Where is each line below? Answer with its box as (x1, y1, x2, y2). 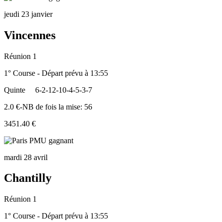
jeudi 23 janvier (4, 9, 53, 18)
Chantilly (4, 171, 52, 185)
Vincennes (4, 28, 55, 42)
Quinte (4, 85, 25, 94)
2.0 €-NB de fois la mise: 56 (4, 102, 92, 111)
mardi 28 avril (4, 153, 48, 162)
